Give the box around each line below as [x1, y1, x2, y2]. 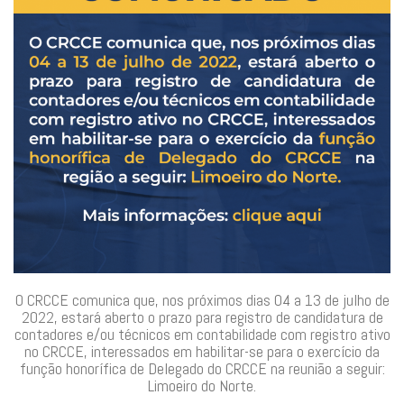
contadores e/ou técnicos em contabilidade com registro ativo [14, 324, 390, 344]
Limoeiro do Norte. [148, 375, 256, 396]
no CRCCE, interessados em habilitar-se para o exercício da [24, 341, 380, 362]
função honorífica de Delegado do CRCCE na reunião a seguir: [19, 358, 385, 379]
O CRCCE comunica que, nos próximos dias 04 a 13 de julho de [14, 289, 390, 310]
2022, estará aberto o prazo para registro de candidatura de [21, 307, 383, 327]
